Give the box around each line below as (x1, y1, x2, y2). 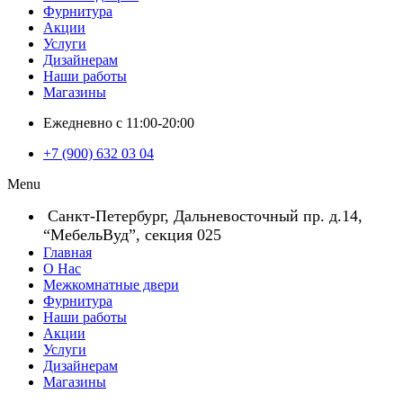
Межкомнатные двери (43, 277, 179, 292)
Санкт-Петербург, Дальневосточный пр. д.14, (43, 207, 363, 225)
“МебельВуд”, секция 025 (43, 226, 221, 244)
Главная (43, 245, 92, 260)
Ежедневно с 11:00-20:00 (43, 115, 194, 130)
